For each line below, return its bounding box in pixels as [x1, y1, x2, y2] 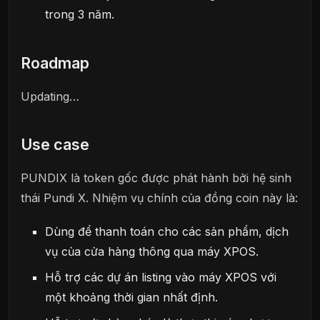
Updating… [21, 89, 79, 104]
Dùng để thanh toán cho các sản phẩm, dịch [45, 224, 289, 239]
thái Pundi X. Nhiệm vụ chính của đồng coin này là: [21, 190, 298, 205]
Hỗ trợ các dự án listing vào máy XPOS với [45, 269, 277, 284]
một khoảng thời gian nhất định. [45, 289, 219, 304]
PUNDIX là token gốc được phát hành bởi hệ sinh [21, 170, 291, 185]
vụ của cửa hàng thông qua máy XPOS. [45, 244, 259, 259]
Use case [21, 135, 89, 154]
